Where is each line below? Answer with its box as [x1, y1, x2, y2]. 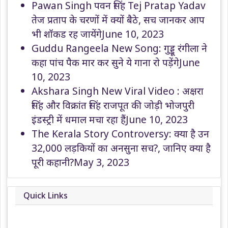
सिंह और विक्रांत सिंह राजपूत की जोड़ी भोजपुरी [32, 98, 194, 112]
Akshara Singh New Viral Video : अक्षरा [32, 83, 204, 98]
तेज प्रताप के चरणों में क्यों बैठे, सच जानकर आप [32, 12, 205, 26]
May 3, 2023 [74, 155, 129, 169]
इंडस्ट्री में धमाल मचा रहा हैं [32, 112, 126, 126]
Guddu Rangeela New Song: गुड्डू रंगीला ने [32, 41, 207, 55]
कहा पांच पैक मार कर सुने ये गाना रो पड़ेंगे [32, 55, 179, 69]
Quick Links [23, 189, 68, 201]
